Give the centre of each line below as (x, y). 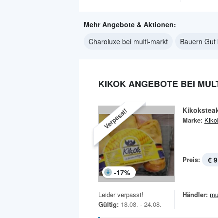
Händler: (195, 195)
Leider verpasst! (121, 195)
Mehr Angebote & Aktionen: (130, 25)
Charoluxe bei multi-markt (128, 42)
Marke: (192, 120)
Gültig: (109, 204)
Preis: (191, 160)
